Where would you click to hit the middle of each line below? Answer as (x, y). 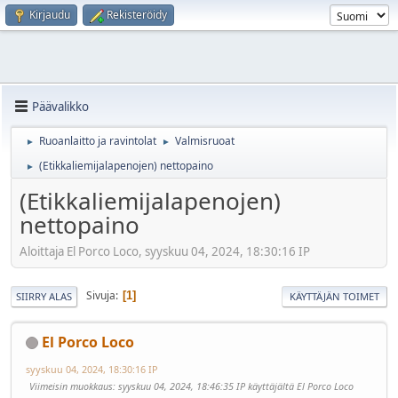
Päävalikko (60, 106)
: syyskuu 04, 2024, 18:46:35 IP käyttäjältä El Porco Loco (233, 386)
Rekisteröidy (137, 15)
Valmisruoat (205, 141)
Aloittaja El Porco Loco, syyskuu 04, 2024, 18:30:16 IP (165, 251)
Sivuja (101, 296)
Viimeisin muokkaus (71, 386)
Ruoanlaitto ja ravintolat (98, 141)
